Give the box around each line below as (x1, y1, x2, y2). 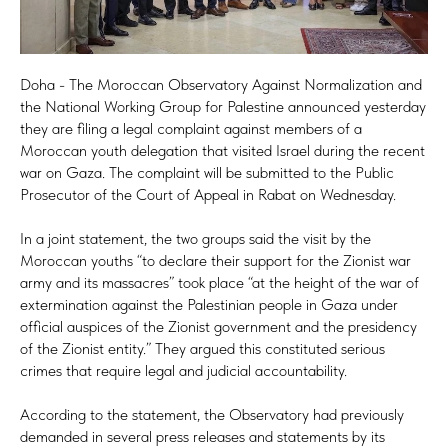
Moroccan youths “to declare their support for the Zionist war (20, 250, 411, 270)
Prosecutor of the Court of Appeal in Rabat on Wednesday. (20, 184, 396, 204)
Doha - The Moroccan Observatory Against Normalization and (20, 74, 422, 94)
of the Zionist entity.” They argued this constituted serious (20, 338, 385, 358)
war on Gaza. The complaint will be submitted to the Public (20, 162, 394, 182)
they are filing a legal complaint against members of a (20, 118, 362, 138)
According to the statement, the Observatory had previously (20, 404, 404, 424)
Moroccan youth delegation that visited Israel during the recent (20, 140, 425, 160)
